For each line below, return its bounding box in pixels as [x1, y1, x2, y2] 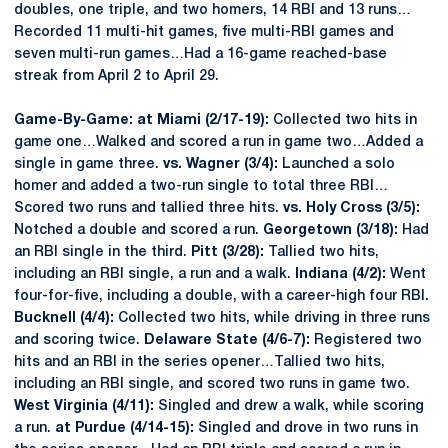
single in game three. [14, 158, 163, 171]
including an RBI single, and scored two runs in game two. [14, 378, 410, 391]
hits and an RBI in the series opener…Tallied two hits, [14, 356, 385, 369]
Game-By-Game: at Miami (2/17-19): [14, 114, 273, 127]
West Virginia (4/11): [14, 400, 158, 413]
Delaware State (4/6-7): [144, 334, 314, 347]
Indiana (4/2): [295, 268, 390, 281]
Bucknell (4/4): [14, 312, 118, 325]
